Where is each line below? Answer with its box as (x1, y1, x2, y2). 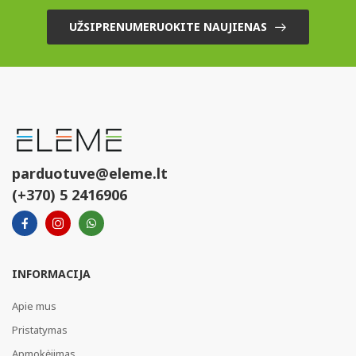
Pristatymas (12, 323, 68, 338)
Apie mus (12, 299, 56, 314)
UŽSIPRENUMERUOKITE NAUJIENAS (69, 19, 267, 35)
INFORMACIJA (12, 266, 91, 282)
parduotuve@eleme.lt (12, 164, 168, 184)
